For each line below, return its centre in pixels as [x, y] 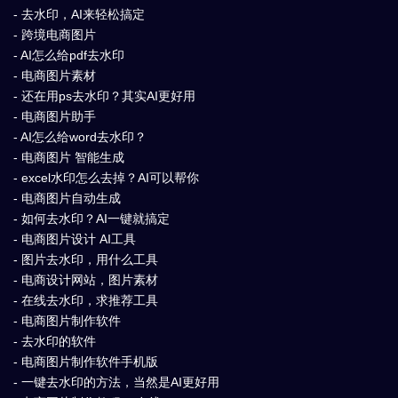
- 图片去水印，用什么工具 [86, 259]
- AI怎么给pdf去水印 [69, 55]
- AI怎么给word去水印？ [80, 136]
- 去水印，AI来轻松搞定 [79, 14]
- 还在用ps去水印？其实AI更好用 [104, 96]
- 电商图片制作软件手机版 [86, 361]
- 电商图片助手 [55, 116]
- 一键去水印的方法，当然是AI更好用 [116, 382]
